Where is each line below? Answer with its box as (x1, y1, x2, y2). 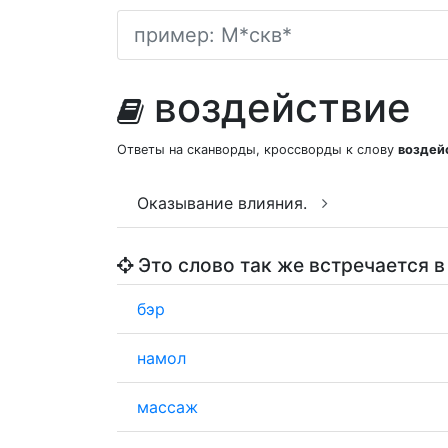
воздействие (154, 83, 411, 132)
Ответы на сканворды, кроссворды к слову (117, 142, 398, 157)
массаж (137, 397, 198, 417)
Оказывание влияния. (137, 193, 312, 213)
